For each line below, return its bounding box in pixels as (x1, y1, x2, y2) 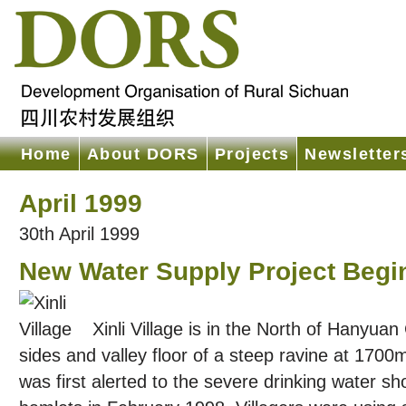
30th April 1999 (18, 224, 140, 245)
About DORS (86, 144, 199, 163)
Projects (214, 144, 290, 163)
